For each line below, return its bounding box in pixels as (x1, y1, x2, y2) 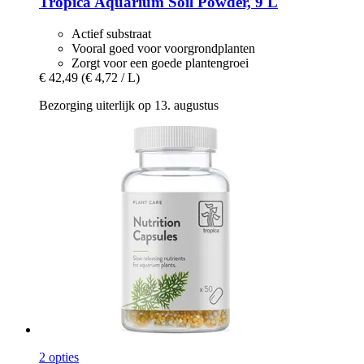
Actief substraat (71, 26, 151, 41)
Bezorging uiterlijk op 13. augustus (39, 97, 219, 112)
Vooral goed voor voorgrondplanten (71, 41, 255, 55)
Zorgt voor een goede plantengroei (71, 55, 249, 70)
